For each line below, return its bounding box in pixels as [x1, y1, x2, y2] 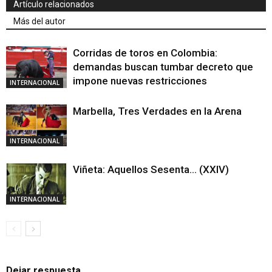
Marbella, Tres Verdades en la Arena [73, 105, 242, 117]
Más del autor [13, 16, 66, 26]
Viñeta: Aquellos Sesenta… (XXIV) [73, 163, 229, 175]
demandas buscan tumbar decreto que [73, 61, 253, 73]
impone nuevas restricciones [73, 75, 207, 87]
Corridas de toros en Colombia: [73, 47, 217, 59]
